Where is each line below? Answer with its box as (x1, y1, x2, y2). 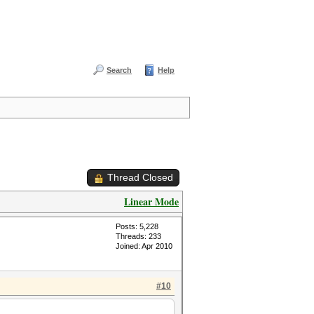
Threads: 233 (116, 232, 161, 240)
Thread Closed (107, 172, 173, 183)
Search (107, 66, 132, 74)
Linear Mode (124, 194, 179, 209)
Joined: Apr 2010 (116, 242, 172, 250)
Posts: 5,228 (116, 222, 158, 231)
